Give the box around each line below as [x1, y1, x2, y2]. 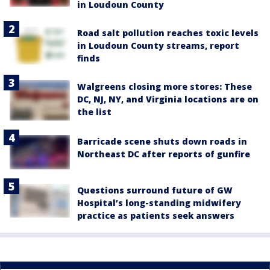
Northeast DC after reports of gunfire [77, 148, 250, 160]
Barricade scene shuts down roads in [77, 135, 247, 147]
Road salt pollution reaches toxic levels [77, 27, 259, 39]
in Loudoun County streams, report [77, 40, 239, 51]
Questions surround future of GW [77, 184, 233, 196]
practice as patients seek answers [77, 210, 234, 222]
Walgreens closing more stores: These [77, 81, 252, 92]
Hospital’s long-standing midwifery [77, 197, 241, 209]
